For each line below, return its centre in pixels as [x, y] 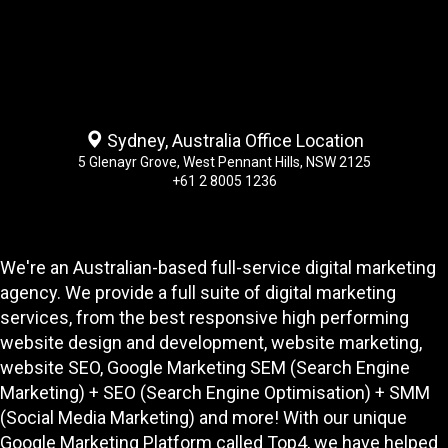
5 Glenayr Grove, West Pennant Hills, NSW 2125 [224, 161]
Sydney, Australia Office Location [233, 140]
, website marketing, [343, 342]
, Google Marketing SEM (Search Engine [255, 367]
